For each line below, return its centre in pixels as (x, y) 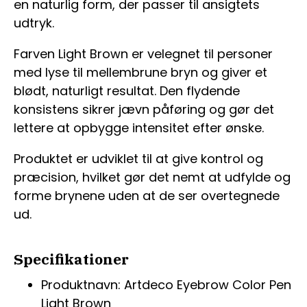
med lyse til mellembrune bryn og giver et (140, 73)
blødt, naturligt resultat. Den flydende (127, 91)
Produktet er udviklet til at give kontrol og (138, 159)
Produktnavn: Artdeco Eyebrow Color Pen (166, 285)
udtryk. (34, 23)
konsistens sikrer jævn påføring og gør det (144, 110)
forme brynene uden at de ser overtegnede (147, 196)
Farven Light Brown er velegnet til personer (143, 54)
